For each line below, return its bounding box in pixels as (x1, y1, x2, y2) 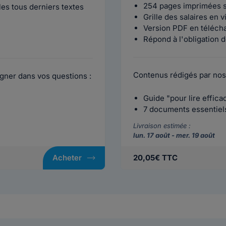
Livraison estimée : (133, 122, 191, 130)
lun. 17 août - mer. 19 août (133, 131, 215, 139)
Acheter (52, 153, 82, 162)
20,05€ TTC (133, 153, 178, 162)
